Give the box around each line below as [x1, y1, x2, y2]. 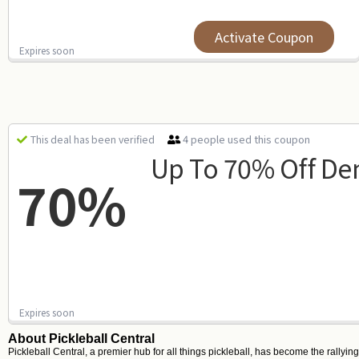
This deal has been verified [30, 132, 155, 147]
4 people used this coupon [183, 131, 310, 147]
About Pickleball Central [8, 331, 155, 345]
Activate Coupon [215, 27, 314, 46]
